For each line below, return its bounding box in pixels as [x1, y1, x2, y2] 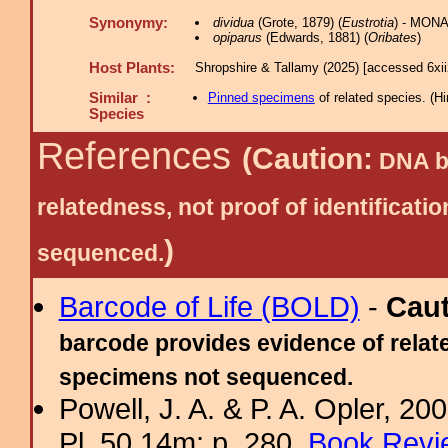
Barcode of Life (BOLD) [58, 290, 360, 323]
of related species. [314, 90, 430, 105]
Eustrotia [341, 15, 394, 30]
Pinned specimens [207, 90, 315, 105]
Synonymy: [89, 15, 168, 31]
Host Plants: [89, 60, 175, 76]
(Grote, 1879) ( [253, 15, 342, 30]
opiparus [212, 30, 262, 45]
